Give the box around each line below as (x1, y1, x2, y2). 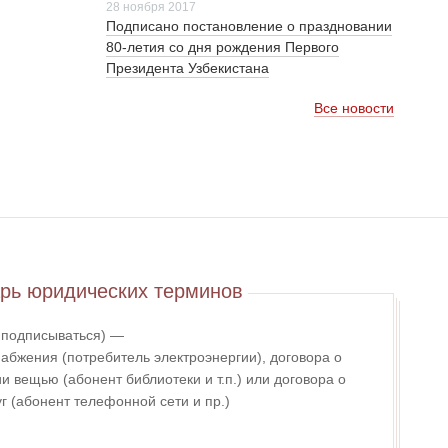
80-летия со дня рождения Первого (106, 39, 339, 55)
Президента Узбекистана (106, 60, 269, 76)
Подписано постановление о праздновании (106, 18, 392, 34)
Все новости (314, 100, 394, 116)
